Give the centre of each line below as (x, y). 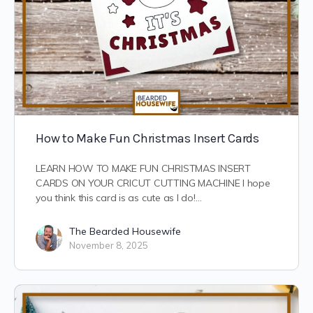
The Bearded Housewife (125, 232)
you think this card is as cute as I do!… (119, 198)
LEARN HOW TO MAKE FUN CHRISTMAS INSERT (143, 169)
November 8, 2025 (109, 246)
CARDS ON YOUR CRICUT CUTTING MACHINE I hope (153, 183)
